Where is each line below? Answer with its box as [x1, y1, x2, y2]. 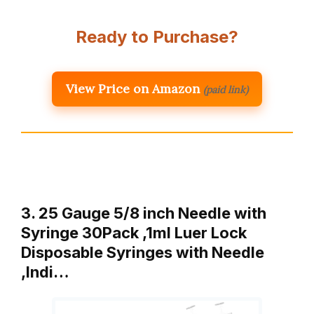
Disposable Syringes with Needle [21, 243, 264, 262]
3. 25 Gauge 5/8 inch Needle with [21, 204, 266, 223]
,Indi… [21, 263, 69, 282]
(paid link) [203, 83, 248, 97]
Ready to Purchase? [76, 27, 238, 48]
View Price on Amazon [66, 81, 200, 97]
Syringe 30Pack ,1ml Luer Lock [21, 224, 247, 243]
